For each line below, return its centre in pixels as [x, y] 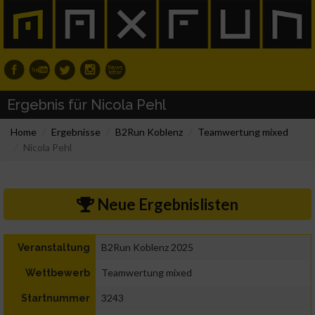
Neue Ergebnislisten [166, 205]
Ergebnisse [76, 132]
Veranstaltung [54, 248]
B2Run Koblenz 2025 [147, 247]
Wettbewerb [58, 273]
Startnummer [56, 298]
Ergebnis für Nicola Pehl [86, 105]
